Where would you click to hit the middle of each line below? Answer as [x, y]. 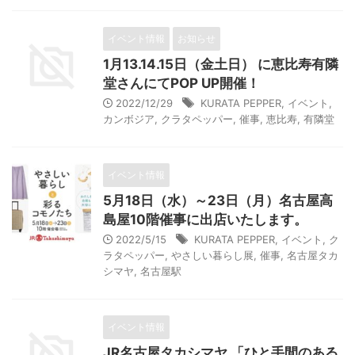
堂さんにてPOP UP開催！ [181, 83]
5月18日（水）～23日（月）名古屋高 [218, 200]
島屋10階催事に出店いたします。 [205, 219]
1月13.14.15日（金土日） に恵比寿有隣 [221, 64]
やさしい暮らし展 [212, 255]
